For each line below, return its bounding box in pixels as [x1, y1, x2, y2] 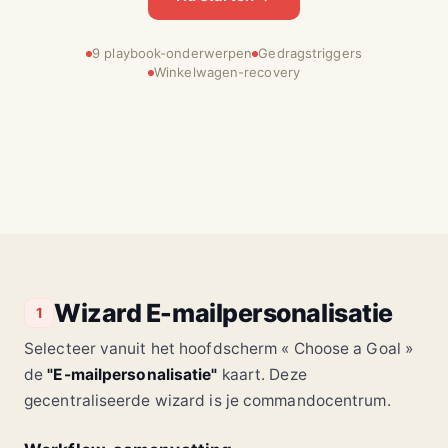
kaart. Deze [217, 365, 307, 384]
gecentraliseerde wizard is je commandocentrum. [24, 391, 391, 410]
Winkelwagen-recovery [154, 64, 300, 80]
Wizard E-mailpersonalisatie [54, 298, 393, 328]
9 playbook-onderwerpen [92, 45, 253, 61]
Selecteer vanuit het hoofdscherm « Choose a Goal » [24, 339, 414, 358]
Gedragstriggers [258, 45, 362, 61]
